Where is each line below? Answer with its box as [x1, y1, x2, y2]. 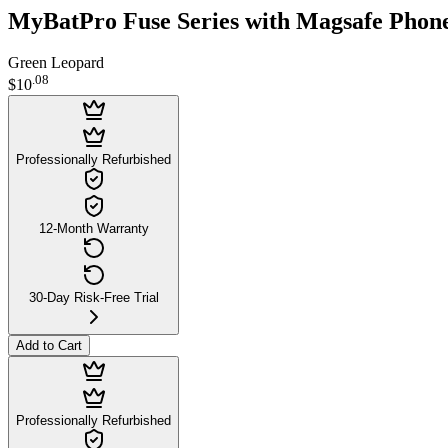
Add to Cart [16, 337, 82, 353]
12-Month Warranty [38, 220, 149, 236]
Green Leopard [8, 54, 104, 72]
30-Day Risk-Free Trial [28, 289, 159, 305]
